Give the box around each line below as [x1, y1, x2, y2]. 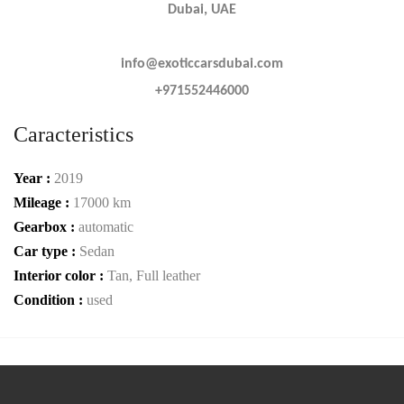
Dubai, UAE [168, 2, 236, 17]
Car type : [14, 243, 79, 259]
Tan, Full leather [107, 267, 200, 283]
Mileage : [14, 194, 73, 210]
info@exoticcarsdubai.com [121, 56, 283, 71]
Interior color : [14, 267, 107, 283]
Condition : [14, 291, 87, 308]
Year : [14, 170, 54, 186]
